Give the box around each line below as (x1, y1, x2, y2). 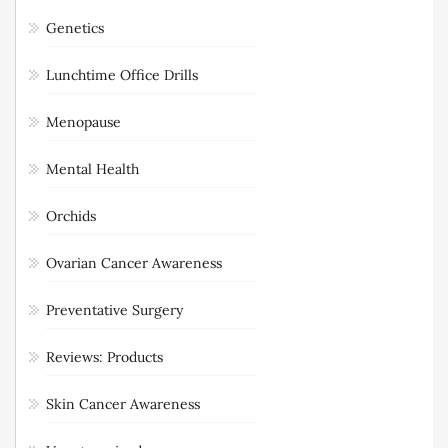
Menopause (46, 112, 121, 131)
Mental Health (46, 159, 139, 178)
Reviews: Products (46, 347, 163, 366)
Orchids (46, 206, 96, 225)
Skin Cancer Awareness (46, 394, 200, 413)
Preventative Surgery (46, 300, 183, 319)
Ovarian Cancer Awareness (46, 253, 222, 272)
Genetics (46, 18, 104, 37)
